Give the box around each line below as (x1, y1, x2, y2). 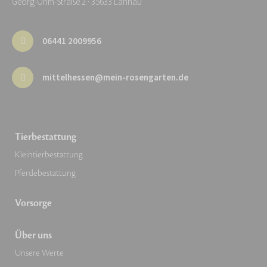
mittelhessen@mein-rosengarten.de (42, 71, 188, 84)
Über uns (15, 229, 52, 243)
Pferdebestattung (15, 167, 76, 179)
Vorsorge (15, 197, 52, 210)
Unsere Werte (15, 247, 64, 259)
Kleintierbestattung (15, 149, 83, 161)
